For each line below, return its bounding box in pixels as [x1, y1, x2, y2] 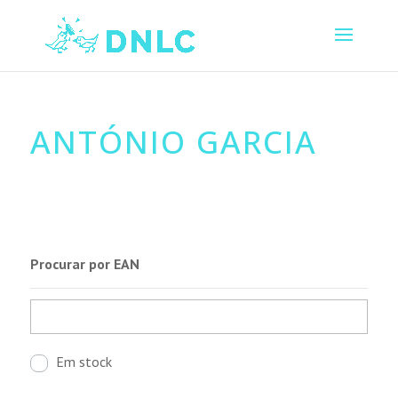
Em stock [55, 352, 112, 370]
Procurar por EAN [29, 254, 139, 273]
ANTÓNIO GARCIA [29, 121, 317, 163]
